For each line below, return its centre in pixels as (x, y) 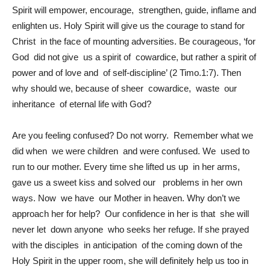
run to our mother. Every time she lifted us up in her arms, (126, 166)
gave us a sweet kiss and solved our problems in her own (127, 182)
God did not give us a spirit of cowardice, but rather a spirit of (134, 57)
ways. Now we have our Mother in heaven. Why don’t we (126, 198)
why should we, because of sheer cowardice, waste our (126, 88)
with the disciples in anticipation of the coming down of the (127, 245)
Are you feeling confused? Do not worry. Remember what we (133, 135)
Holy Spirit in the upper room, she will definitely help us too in (131, 260)
